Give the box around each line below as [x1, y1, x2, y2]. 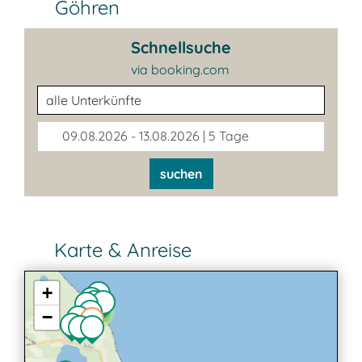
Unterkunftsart [36, 86, 123, 103]
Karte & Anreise [48, 238, 192, 262]
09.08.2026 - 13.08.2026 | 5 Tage [59, 128, 249, 144]
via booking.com [131, 61, 229, 78]
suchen [159, 166, 203, 182]
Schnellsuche [131, 37, 231, 57]
